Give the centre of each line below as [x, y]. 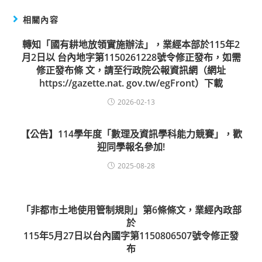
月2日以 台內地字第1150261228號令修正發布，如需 [131, 58]
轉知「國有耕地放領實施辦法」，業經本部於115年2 [131, 45]
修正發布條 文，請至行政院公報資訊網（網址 [131, 70]
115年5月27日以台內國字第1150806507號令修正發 [131, 236]
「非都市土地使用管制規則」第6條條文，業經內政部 [131, 210]
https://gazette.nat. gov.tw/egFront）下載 [131, 83]
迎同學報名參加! [131, 147]
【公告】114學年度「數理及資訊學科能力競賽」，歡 [131, 134]
